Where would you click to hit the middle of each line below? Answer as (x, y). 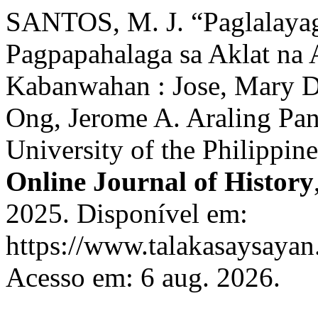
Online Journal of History (160, 181)
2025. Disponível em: (127, 213)
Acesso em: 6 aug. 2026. (143, 277)
